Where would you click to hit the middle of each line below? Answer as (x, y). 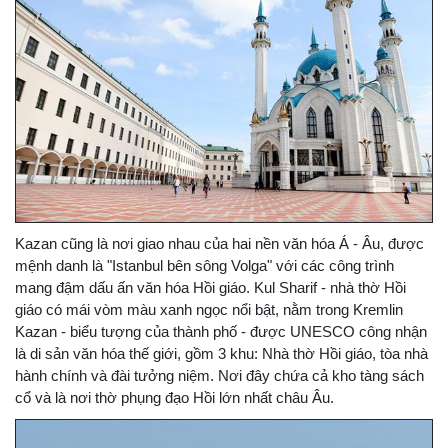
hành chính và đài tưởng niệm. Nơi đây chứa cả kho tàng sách (219, 376)
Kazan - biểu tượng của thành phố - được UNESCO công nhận (221, 332)
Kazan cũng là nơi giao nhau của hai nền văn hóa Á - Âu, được (219, 244)
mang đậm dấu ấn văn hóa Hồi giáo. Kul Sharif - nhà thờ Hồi (210, 288)
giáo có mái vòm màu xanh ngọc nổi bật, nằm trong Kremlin (209, 310)
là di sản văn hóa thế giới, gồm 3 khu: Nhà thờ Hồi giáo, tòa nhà (221, 354)
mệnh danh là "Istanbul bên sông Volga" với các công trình (204, 266)
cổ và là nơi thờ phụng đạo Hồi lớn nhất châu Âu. (174, 398)
